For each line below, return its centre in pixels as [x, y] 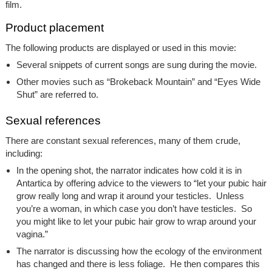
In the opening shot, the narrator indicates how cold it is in [129, 171]
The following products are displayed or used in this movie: [121, 48]
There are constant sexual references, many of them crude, [123, 141]
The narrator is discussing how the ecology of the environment [139, 251]
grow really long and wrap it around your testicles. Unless [130, 196]
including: [24, 154]
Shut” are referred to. [57, 95]
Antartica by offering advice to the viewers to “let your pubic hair [141, 183]
